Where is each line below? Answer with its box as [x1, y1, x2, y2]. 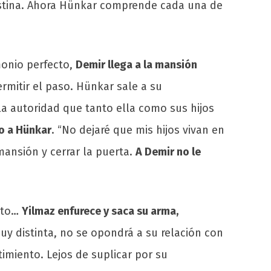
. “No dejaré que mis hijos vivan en [51, 123, 224, 137]
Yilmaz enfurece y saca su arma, [22, 204, 178, 218]
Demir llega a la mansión [76, 58, 197, 72]
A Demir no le [135, 145, 201, 159]
